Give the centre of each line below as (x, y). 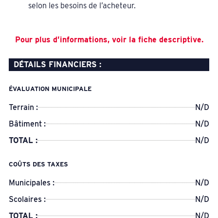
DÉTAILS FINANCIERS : (57, 64)
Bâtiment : (27, 124)
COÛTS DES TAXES (38, 164)
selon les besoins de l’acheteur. (82, 6)
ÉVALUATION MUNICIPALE (50, 89)
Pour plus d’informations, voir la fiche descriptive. (109, 39)
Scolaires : (27, 199)
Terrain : (23, 107)
